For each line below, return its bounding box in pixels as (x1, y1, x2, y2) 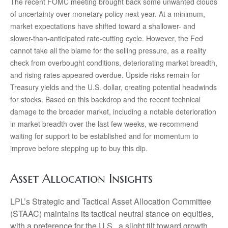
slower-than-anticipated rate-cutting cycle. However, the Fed (10, 33, 203, 43)
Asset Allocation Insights (10, 170, 153, 186)
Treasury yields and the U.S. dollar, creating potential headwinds (10, 81, 217, 92)
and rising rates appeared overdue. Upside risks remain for (10, 69, 200, 80)
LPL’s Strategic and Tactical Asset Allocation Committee (10, 195, 211, 207)
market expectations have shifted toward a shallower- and (10, 20, 195, 31)
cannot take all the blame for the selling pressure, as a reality (10, 45, 206, 55)
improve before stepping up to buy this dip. (10, 142, 148, 153)
